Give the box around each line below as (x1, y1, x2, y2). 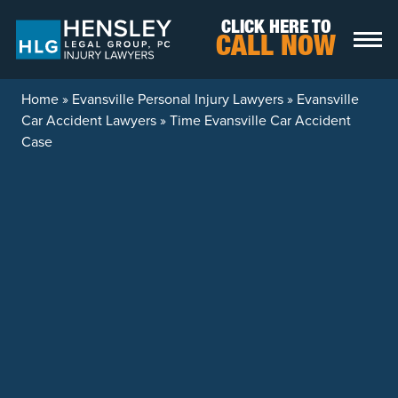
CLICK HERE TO (220, 19, 331, 38)
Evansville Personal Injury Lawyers (72, 89, 283, 108)
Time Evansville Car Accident (170, 110, 351, 130)
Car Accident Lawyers (21, 110, 156, 130)
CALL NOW (216, 34, 336, 63)
